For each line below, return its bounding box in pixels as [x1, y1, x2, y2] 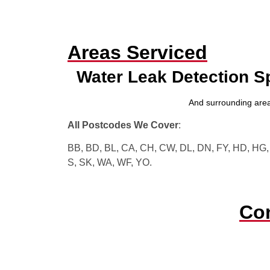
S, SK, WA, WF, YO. [67, 157, 152, 168]
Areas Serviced [67, 42, 207, 64]
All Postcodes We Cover [67, 119, 178, 130]
